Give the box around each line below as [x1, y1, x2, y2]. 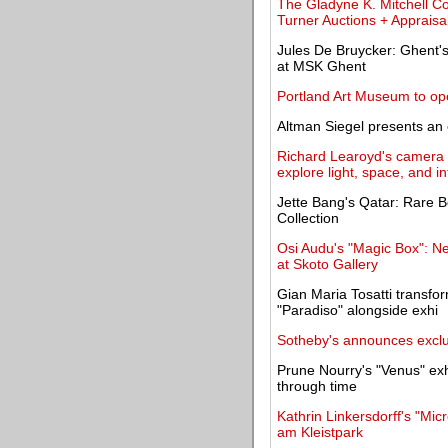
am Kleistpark [277, 424, 363, 440]
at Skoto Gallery [277, 256, 378, 272]
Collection [277, 210, 339, 226]
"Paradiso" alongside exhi [277, 302, 438, 318]
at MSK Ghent [277, 58, 366, 74]
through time [277, 378, 357, 394]
